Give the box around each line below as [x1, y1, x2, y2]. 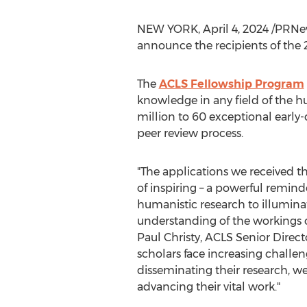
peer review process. [136, 127, 243, 140]
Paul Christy [136, 231, 200, 244]
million [136, 110, 175, 123]
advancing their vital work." [136, 280, 280, 293]
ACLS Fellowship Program [158, 77, 304, 90]
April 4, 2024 [202, 23, 269, 36]
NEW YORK [136, 23, 198, 36]
